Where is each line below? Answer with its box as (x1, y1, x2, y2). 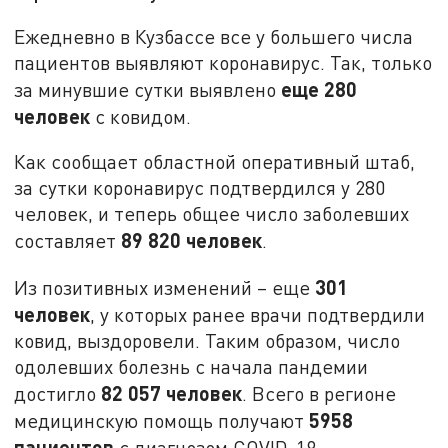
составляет (14, 229, 122, 253)
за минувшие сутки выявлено (14, 77, 282, 101)
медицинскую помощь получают (14, 409, 310, 433)
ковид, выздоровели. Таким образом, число (14, 329, 401, 353)
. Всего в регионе (242, 382, 397, 406)
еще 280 (281, 76, 358, 101)
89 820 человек (121, 228, 263, 253)
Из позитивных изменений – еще (14, 276, 316, 300)
